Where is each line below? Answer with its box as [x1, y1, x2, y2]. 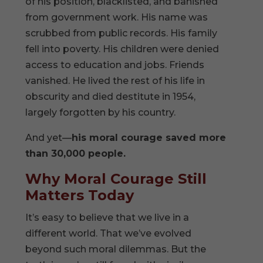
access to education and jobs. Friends [25, 59, 205, 70]
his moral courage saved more [72, 131, 227, 143]
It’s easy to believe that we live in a [25, 211, 190, 223]
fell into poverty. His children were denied [25, 43, 220, 55]
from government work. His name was [25, 11, 208, 23]
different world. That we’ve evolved [25, 227, 192, 239]
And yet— [25, 131, 72, 143]
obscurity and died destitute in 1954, [25, 90, 196, 102]
